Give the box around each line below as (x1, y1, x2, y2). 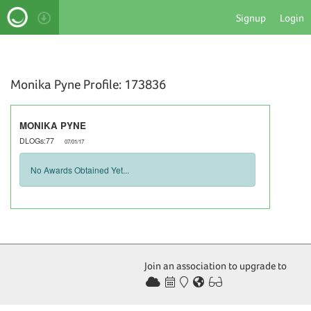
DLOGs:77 (19, 135, 55, 146)
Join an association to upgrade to (144, 259, 287, 271)
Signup (236, 12, 266, 24)
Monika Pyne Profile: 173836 (10, 76, 166, 92)
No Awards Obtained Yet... (31, 163, 130, 176)
